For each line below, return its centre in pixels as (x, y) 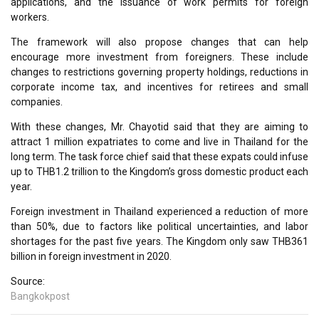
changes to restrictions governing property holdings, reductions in (159, 72)
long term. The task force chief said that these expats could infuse (159, 156)
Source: (28, 281)
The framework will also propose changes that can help (159, 42)
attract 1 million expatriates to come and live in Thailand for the (159, 141)
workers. (30, 17)
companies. (37, 101)
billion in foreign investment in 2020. (91, 256)
